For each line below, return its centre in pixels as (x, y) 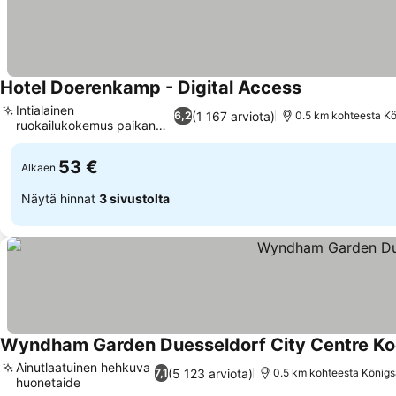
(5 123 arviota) (210, 373)
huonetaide (48, 382)
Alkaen (38, 167)
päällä (33, 140)
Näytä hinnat (60, 198)
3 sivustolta (134, 198)
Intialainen (45, 110)
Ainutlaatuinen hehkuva (83, 367)
